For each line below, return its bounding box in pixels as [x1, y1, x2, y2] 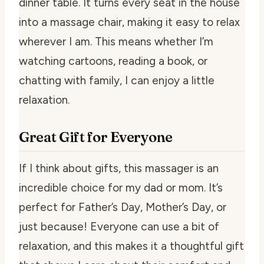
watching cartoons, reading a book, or [19, 54, 207, 68]
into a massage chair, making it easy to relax [19, 15, 240, 29]
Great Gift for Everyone [19, 128, 173, 146]
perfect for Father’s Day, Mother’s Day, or [19, 200, 226, 214]
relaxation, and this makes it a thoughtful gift [19, 239, 244, 253]
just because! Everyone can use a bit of [19, 219, 219, 233]
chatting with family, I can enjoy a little [19, 73, 214, 87]
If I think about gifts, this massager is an [19, 161, 219, 175]
